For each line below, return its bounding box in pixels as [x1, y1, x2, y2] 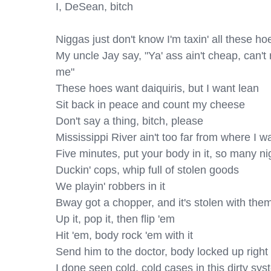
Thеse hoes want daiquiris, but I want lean [56, 82, 259, 94]
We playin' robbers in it [56, 180, 165, 192]
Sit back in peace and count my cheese [56, 99, 245, 111]
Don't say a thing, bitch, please [56, 115, 203, 127]
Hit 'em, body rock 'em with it [56, 229, 193, 241]
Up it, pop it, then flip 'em [56, 213, 175, 225]
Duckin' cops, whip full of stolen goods [56, 164, 239, 176]
